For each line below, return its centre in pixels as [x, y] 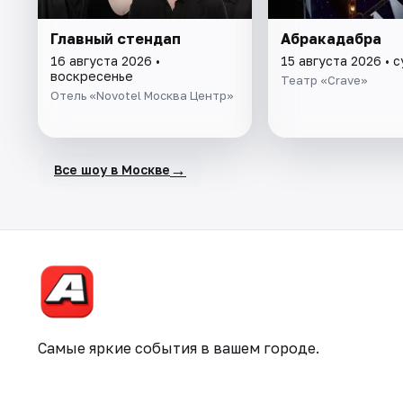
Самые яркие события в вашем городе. [179, 349]
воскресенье [92, 76]
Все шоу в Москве [112, 169]
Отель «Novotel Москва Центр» [142, 96]
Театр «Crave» [324, 81]
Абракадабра [331, 39]
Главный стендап [116, 39]
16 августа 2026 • [105, 61]
